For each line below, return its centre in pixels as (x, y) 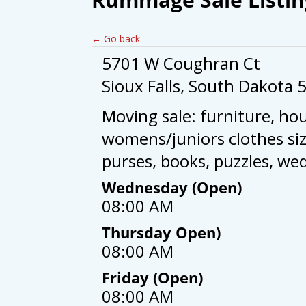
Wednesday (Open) (172, 187)
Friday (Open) (153, 278)
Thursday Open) (162, 233)
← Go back (116, 39)
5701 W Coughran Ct (181, 64)
